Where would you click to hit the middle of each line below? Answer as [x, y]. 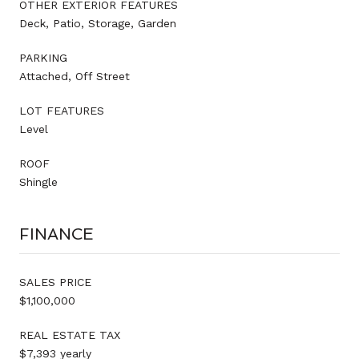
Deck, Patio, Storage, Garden [98, 23]
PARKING [43, 57]
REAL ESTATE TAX [70, 335]
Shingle [38, 182]
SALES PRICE [55, 282]
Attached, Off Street [75, 76]
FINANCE [56, 234]
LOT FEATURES [62, 110]
